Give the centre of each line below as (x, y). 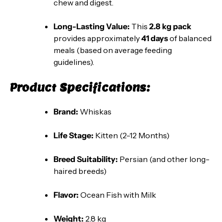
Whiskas (95, 111)
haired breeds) (80, 171)
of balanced (190, 38)
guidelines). (74, 62)
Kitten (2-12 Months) (132, 135)
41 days (155, 38)
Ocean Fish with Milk (117, 194)
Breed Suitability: (86, 159)
